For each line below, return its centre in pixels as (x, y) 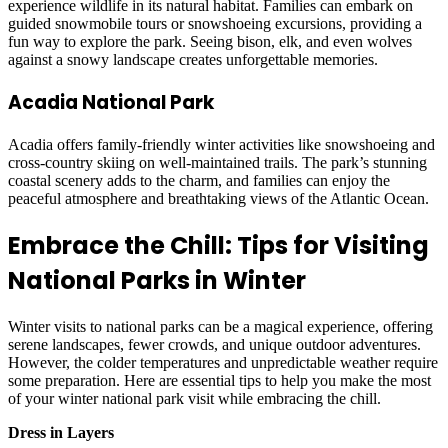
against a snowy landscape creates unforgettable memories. (193, 60)
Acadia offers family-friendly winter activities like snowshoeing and (221, 144)
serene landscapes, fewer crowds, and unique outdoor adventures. (214, 344)
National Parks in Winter (157, 280)
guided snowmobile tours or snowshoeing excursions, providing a (215, 24)
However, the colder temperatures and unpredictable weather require (223, 362)
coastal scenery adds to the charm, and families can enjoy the (199, 180)
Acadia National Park (111, 102)
